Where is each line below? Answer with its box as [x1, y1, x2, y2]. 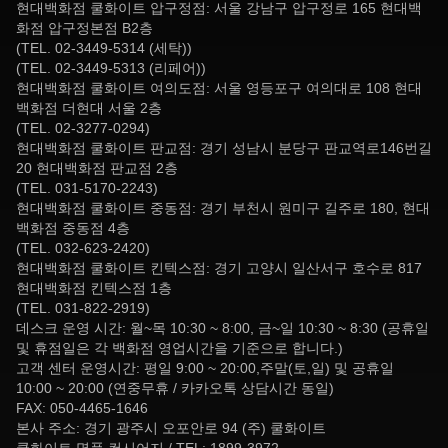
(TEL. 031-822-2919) [16, 300, 150, 316]
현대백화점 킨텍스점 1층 [16, 280, 172, 296]
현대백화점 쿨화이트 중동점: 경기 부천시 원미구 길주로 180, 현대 [16, 200, 430, 216]
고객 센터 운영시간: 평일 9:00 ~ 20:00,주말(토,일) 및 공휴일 [16, 360, 394, 376]
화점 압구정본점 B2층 [16, 20, 153, 36]
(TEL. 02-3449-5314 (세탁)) [16, 40, 192, 56]
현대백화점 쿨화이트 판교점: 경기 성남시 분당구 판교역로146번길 [16, 140, 432, 156]
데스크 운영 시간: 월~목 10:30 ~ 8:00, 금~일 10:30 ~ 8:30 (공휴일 [16, 320, 429, 336]
